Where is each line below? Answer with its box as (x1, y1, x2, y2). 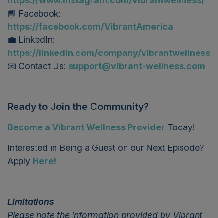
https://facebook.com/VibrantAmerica (7, 21, 173, 32)
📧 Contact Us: (7, 60, 68, 71)
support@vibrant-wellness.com (68, 60, 205, 71)
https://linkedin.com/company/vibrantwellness (7, 47, 210, 58)
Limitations (7, 196, 54, 207)
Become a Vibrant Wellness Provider (7, 122, 165, 132)
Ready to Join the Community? (7, 100, 151, 112)
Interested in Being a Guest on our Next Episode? (7, 142, 204, 153)
